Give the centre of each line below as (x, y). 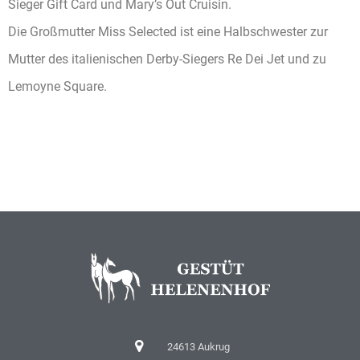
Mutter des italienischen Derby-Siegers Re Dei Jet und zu (167, 59)
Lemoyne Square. (57, 86)
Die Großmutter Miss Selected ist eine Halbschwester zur (168, 31)
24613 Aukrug (199, 346)
